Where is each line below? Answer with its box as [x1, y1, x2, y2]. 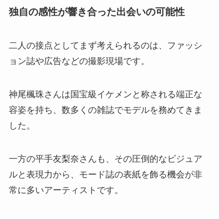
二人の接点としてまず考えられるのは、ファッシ [8, 41, 202, 51]
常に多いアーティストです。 [8, 185, 123, 195]
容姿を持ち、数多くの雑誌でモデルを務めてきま [8, 105, 202, 115]
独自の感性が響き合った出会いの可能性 [8, 6, 185, 17]
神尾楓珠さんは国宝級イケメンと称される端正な [8, 89, 202, 99]
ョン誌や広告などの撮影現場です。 [8, 56, 150, 66]
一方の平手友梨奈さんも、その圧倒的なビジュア [8, 153, 202, 164]
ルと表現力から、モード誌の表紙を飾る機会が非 [8, 169, 202, 179]
